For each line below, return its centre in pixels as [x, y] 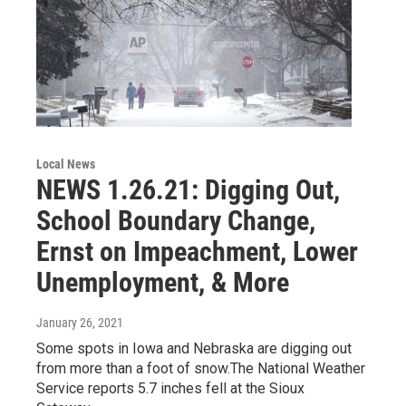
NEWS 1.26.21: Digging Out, [188, 189]
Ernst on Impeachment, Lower [197, 251]
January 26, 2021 [80, 322]
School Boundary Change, [176, 220]
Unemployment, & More [163, 282]
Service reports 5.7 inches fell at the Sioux [170, 388]
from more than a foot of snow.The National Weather [201, 368]
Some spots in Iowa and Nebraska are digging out [194, 348]
